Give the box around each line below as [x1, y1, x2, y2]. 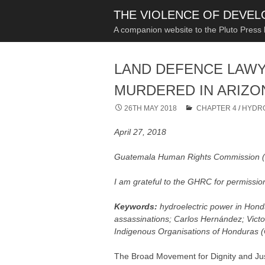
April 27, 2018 [114, 127, 167, 137]
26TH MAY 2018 [124, 104, 177, 112]
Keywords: [114, 202, 160, 211]
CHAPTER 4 [196, 104, 237, 112]
